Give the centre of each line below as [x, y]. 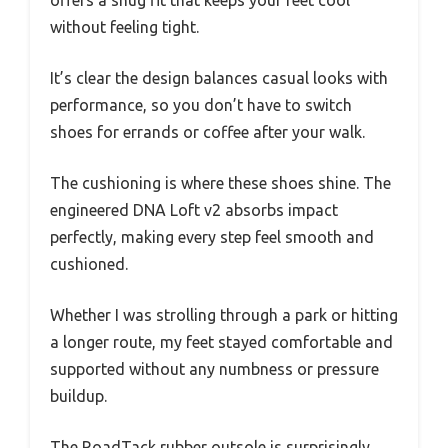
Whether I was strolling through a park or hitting [224, 314]
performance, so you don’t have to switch [201, 104]
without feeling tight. [124, 26]
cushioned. [89, 263]
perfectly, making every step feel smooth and [212, 236]
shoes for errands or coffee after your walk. [207, 131]
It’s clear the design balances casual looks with [219, 77]
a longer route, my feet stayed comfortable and [221, 341]
